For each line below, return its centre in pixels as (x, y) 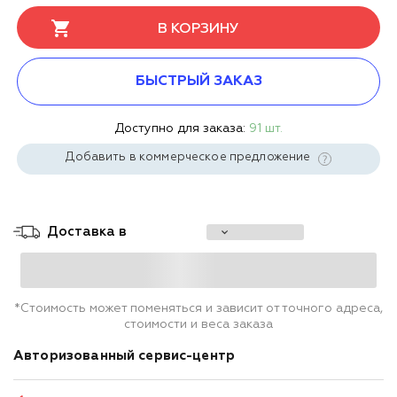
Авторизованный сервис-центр (126, 355)
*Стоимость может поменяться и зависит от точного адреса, (198, 308)
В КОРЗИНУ (198, 29)
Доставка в (87, 231)
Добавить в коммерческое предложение (190, 157)
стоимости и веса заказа (198, 324)
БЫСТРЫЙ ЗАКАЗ (198, 81)
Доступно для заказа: (182, 128)
